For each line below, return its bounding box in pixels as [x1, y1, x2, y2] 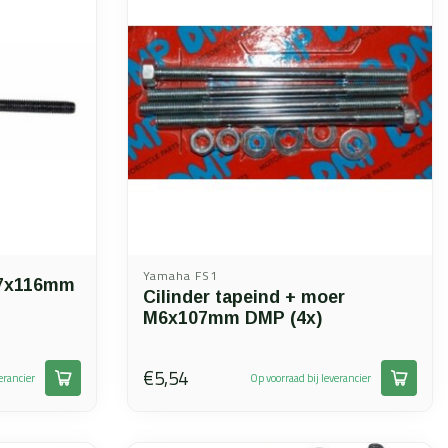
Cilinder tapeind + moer [143, 287, 345, 307]
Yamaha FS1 [143, 266, 218, 285]
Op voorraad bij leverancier [250, 369, 371, 386]
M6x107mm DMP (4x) [143, 308, 322, 328]
